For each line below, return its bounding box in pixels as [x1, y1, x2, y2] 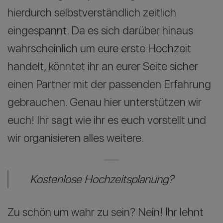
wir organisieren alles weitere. [7, 130, 144, 145]
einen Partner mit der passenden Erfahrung [7, 77, 211, 91]
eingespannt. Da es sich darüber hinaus [7, 23, 193, 37]
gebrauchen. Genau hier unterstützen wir [7, 95, 202, 109]
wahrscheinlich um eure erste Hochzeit [7, 41, 191, 55]
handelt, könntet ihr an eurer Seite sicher [7, 59, 198, 73]
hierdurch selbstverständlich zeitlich [7, 5, 176, 19]
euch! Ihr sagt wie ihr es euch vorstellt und [7, 112, 206, 127]
